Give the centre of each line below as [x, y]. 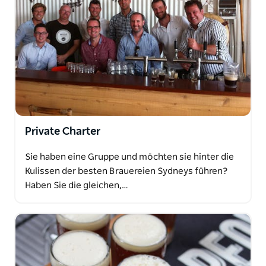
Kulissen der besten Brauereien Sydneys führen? [126, 171]
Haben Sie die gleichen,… [77, 185]
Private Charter [63, 132]
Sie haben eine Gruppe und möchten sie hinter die [129, 157]
